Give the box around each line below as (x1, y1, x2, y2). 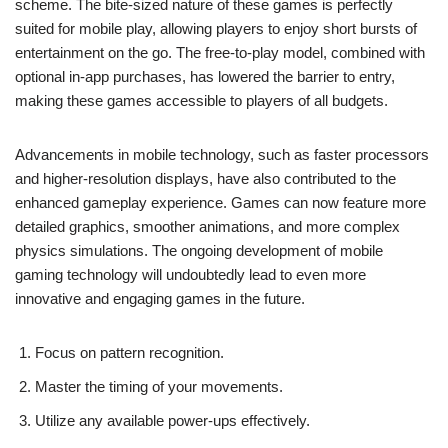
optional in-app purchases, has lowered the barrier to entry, (15, 68, 395, 85)
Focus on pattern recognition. (35, 344, 224, 361)
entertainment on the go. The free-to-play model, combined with (15, 44, 425, 61)
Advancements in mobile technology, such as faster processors (15, 146, 429, 163)
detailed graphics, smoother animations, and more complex (15, 218, 400, 235)
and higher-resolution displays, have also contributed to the (15, 170, 396, 187)
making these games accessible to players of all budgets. (15, 92, 388, 109)
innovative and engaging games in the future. (15, 290, 305, 307)
